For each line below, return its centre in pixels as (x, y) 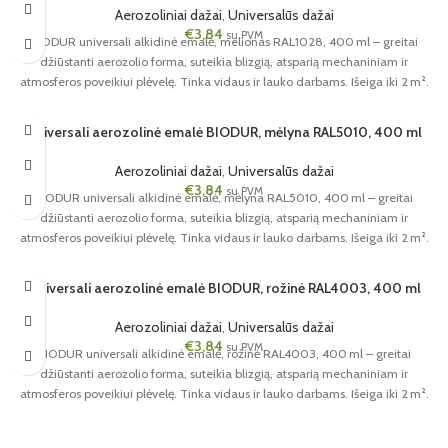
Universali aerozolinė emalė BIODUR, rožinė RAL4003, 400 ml (224, 287)
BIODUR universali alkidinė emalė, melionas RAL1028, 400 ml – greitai (224, 41)
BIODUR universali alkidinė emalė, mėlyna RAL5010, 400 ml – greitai (224, 197)
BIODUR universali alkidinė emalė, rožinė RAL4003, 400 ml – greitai (224, 353)
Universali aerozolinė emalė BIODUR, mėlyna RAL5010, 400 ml (224, 131)
